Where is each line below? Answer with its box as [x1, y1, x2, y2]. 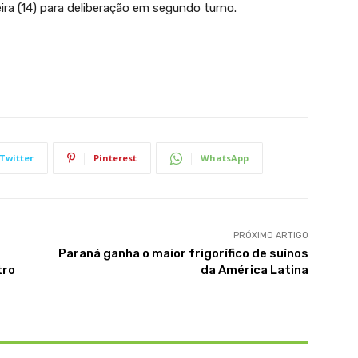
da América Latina [200, 263, 308, 278]
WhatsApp [201, 152, 249, 165]
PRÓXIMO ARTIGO [233, 230, 308, 241]
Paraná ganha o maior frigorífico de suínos [58, 246, 308, 261]
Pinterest [93, 152, 137, 165]
